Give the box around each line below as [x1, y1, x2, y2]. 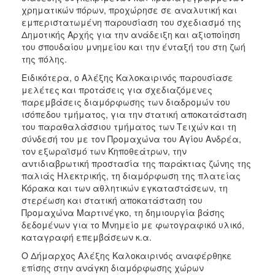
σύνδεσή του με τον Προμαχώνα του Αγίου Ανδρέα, [21, 132, 241, 145]
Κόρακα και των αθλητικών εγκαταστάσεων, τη [21, 181, 228, 194]
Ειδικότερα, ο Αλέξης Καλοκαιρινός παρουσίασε [21, 71, 233, 83]
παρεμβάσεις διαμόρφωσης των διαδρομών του [21, 95, 230, 108]
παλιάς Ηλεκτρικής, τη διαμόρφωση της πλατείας [21, 169, 241, 182]
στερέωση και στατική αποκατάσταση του [21, 193, 203, 206]
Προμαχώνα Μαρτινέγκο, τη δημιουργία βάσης [21, 206, 225, 219]
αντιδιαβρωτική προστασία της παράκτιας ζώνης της [21, 157, 251, 169]
